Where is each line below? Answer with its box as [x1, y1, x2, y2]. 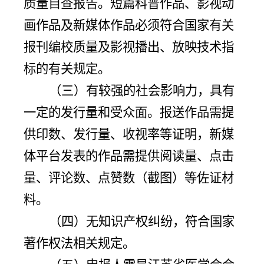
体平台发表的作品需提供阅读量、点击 [24, 149, 234, 163]
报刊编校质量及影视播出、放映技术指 [24, 40, 234, 54]
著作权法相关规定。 [24, 236, 135, 250]
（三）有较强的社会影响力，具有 [48, 84, 235, 98]
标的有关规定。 [24, 62, 110, 76]
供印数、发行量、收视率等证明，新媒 [24, 127, 234, 141]
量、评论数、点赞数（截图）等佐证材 [24, 171, 234, 185]
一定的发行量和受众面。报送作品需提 [24, 105, 234, 120]
